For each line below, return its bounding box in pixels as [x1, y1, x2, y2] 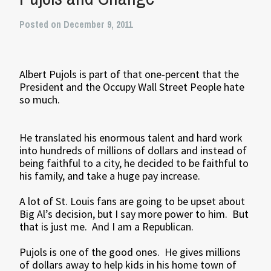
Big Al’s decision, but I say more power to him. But [19, 207, 249, 221]
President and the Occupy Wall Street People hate [19, 80, 245, 94]
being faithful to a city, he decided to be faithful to [19, 156, 249, 170]
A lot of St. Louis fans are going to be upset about [19, 194, 246, 208]
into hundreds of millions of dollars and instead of [19, 143, 247, 157]
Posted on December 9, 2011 [19, 18, 133, 31]
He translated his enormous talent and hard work [19, 131, 243, 145]
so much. [19, 93, 60, 106]
